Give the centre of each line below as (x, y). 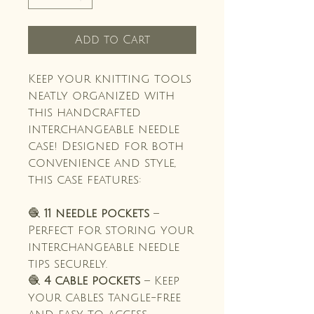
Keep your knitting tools (110, 78)
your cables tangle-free (104, 297)
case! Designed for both (106, 146)
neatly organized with (101, 95)
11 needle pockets (97, 213)
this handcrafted (84, 112)
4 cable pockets (92, 280)
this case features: (85, 179)
